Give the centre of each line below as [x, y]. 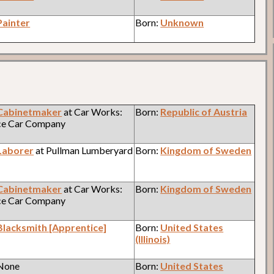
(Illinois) [153, 239]
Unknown [182, 22]
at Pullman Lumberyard [83, 150]
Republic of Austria [204, 111]
